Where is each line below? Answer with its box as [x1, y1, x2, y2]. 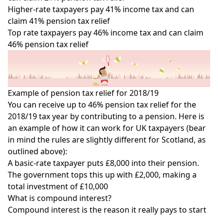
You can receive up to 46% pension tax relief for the [8, 99, 196, 110]
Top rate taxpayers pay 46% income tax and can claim [8, 27, 203, 38]
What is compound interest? [8, 193, 111, 204]
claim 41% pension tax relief [8, 15, 110, 26]
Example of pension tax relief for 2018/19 [8, 88, 159, 99]
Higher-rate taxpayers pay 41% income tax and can [8, 3, 194, 15]
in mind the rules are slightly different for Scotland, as [8, 134, 206, 145]
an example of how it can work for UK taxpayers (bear [8, 123, 206, 134]
